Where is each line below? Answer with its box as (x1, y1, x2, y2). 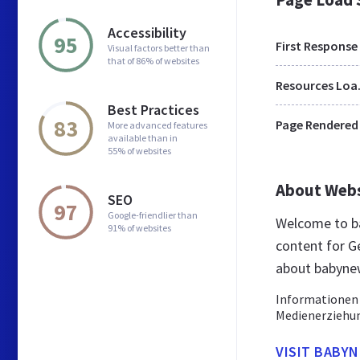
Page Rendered (276, 117, 358, 133)
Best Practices (108, 100, 199, 119)
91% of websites (108, 221, 171, 234)
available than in (108, 131, 178, 144)
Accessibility (108, 22, 186, 42)
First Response (276, 38, 358, 54)
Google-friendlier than (108, 208, 198, 221)
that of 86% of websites (108, 54, 199, 67)
